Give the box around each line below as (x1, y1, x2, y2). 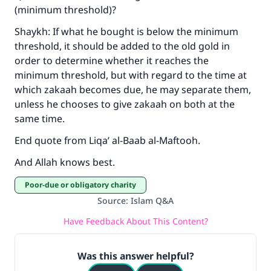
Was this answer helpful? (77, 249, 194, 263)
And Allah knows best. (15, 155, 115, 169)
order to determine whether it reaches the (15, 54, 209, 67)
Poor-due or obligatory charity (30, 180, 136, 190)
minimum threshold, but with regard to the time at (15, 68, 247, 82)
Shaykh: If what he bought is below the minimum (15, 25, 238, 38)
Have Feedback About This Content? (63, 215, 208, 227)
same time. (15, 112, 65, 125)
